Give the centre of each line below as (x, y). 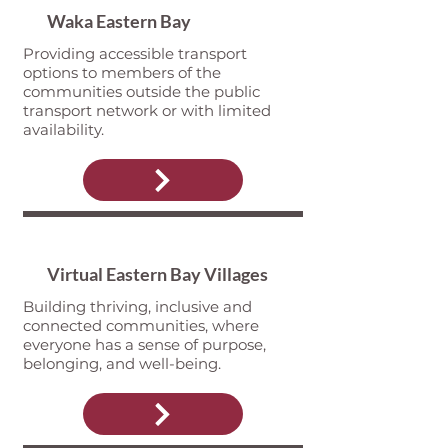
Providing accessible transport (134, 53)
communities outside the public (141, 91)
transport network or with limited (146, 110)
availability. (63, 129)
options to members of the (121, 72)
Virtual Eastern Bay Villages (157, 274)
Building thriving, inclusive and (137, 306)
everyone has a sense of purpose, (144, 344)
